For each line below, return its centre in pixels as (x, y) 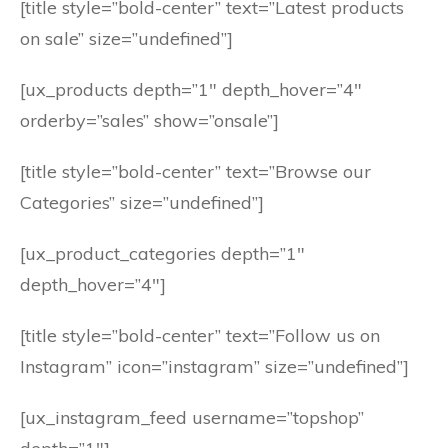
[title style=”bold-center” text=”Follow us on (200, 335)
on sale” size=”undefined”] (126, 38)
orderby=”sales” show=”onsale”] (149, 120)
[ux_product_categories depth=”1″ (162, 253)
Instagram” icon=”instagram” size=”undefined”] (214, 366)
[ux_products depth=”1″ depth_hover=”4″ (191, 89)
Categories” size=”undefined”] (142, 202)
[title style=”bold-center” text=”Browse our (195, 171)
